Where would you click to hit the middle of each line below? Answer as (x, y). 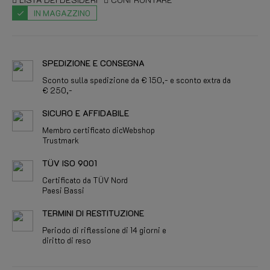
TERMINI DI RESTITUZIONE (93, 213)
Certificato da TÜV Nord (85, 180)
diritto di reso (67, 240)
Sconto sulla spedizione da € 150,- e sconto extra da (137, 80)
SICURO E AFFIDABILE (86, 113)
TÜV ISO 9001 (70, 163)
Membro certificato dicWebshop (99, 130)
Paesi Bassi (63, 190)
